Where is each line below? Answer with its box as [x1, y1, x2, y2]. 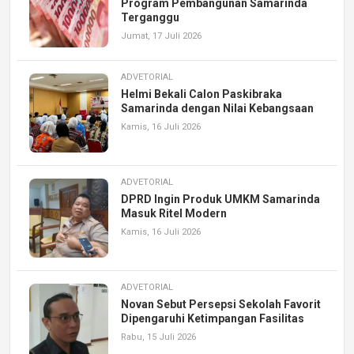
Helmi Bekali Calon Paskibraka [121, 87, 282, 100]
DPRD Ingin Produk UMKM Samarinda [121, 192, 320, 205]
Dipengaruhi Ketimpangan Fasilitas [121, 311, 304, 325]
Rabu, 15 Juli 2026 [121, 331, 196, 342]
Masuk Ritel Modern [121, 206, 227, 220]
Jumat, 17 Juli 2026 [121, 30, 201, 41]
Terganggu [121, 10, 179, 24]
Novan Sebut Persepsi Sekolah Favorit [121, 297, 321, 311]
